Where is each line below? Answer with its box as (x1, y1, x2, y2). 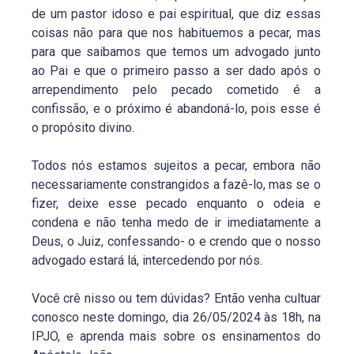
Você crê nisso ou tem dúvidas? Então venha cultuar (32, 290, 321, 306)
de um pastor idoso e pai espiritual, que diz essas (32, 6, 321, 21)
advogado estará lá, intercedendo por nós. (32, 252, 262, 268)
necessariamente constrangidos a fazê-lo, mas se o (32, 176, 321, 192)
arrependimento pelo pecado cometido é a (32, 81, 321, 97)
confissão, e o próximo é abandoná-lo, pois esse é (32, 100, 321, 116)
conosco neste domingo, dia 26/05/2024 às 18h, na (32, 309, 321, 325)
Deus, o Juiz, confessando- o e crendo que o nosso (32, 233, 321, 249)
